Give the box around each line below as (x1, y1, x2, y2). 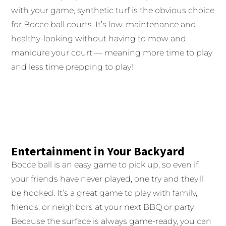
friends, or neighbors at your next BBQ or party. (11, 202, 195, 212)
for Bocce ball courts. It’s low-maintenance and (11, 20, 197, 30)
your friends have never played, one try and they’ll (11, 174, 204, 184)
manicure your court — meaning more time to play (11, 48, 213, 58)
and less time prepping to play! (11, 62, 134, 72)
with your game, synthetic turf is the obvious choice (11, 6, 215, 16)
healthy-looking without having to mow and (11, 34, 187, 44)
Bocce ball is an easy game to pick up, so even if (11, 160, 199, 170)
